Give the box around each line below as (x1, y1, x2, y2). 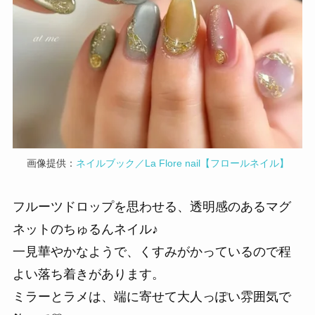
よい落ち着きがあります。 (12, 266, 165, 281)
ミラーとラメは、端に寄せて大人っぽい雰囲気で (12, 289, 291, 304)
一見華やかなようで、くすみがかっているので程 (12, 244, 291, 259)
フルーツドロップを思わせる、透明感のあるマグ (12, 199, 291, 214)
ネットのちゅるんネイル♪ (12, 221, 158, 236)
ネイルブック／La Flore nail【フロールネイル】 (75, 157, 289, 169)
